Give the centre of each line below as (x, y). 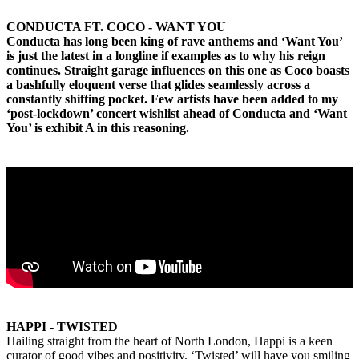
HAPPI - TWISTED (62, 327)
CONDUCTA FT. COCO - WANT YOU (116, 27)
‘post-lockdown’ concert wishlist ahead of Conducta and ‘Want (177, 114)
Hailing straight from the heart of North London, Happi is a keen (169, 341)
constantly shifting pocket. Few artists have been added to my (172, 99)
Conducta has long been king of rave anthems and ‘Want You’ (174, 42)
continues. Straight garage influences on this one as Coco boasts (178, 71)
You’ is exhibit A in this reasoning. (98, 128)
